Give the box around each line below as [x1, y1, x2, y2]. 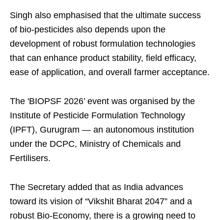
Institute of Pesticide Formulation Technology [10, 110, 185, 121]
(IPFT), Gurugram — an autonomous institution [10, 125, 194, 135]
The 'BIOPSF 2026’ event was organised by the [10, 96, 195, 107]
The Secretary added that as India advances [10, 182, 183, 192]
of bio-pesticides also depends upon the [10, 25, 165, 35]
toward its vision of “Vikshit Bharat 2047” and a [10, 196, 192, 207]
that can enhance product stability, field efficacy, [10, 53, 196, 63]
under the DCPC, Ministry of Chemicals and [10, 139, 181, 149]
